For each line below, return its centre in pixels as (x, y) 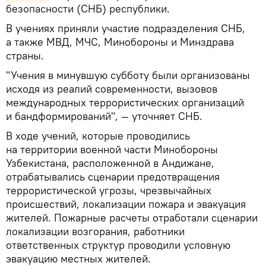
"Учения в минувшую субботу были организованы (128, 75)
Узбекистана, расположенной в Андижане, (110, 163)
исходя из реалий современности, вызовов (112, 88)
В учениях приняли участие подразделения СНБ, (126, 28)
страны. (25, 55)
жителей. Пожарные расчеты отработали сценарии (132, 217)
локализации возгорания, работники (95, 231)
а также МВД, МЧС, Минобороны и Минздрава (120, 42)
